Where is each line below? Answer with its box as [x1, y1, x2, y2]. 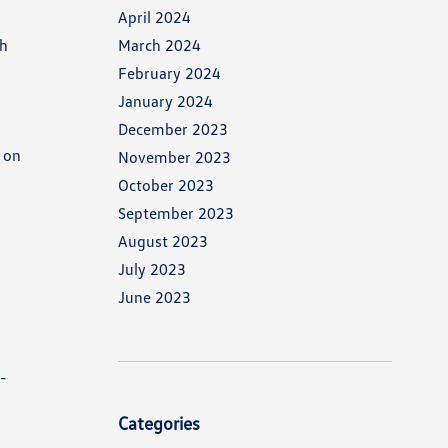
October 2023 [118, 175, 215, 195]
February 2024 [118, 63, 222, 83]
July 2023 [118, 259, 187, 279]
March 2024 [118, 35, 202, 55]
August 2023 [118, 231, 209, 251]
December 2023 [118, 119, 229, 139]
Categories [118, 412, 201, 434]
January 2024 [118, 91, 214, 111]
